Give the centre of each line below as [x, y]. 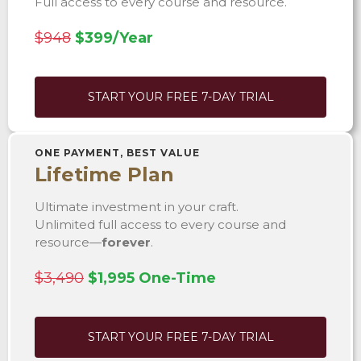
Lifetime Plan [104, 174]
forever [126, 242]
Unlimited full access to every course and [160, 224]
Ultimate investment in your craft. [137, 206]
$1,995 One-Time [152, 278]
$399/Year [114, 37]
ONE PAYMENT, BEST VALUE [117, 152]
